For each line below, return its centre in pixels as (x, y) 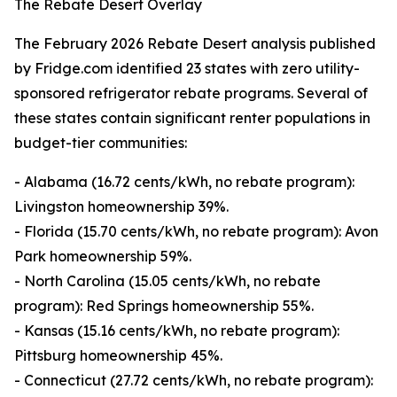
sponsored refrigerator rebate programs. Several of (191, 93)
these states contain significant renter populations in (192, 118)
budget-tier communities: (101, 143)
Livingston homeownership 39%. (121, 207)
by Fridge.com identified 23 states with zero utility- (187, 69)
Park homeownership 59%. (103, 257)
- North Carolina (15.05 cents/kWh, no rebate (167, 281)
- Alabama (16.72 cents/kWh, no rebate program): (184, 182)
